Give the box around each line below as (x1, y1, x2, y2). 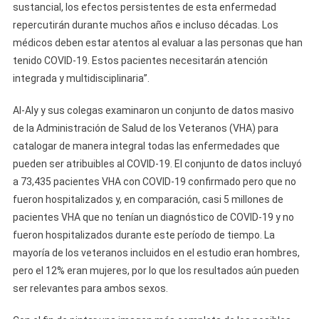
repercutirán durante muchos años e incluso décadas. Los (12, 19, 278, 31)
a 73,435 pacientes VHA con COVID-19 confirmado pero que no (12, 176, 296, 187)
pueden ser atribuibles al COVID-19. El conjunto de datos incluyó (12, 158, 302, 169)
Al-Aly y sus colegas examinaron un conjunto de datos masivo (12, 105, 294, 116)
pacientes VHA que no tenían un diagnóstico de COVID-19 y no (12, 211, 294, 223)
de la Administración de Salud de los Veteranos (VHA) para (12, 122, 278, 134)
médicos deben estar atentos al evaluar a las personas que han (12, 37, 303, 48)
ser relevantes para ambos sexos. (12, 283, 168, 294)
